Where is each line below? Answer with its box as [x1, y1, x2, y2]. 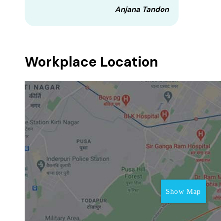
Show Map [166, 187, 201, 195]
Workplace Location [25, 53, 158, 71]
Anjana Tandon [115, 4, 169, 14]
